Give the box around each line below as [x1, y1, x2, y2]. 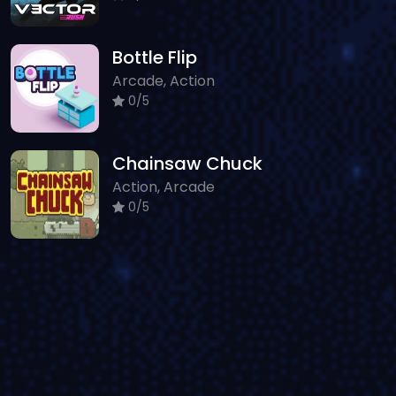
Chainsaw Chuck [112, 150, 263, 176]
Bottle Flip [112, 44, 197, 70]
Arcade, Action [112, 70, 215, 91]
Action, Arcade [112, 176, 215, 197]
